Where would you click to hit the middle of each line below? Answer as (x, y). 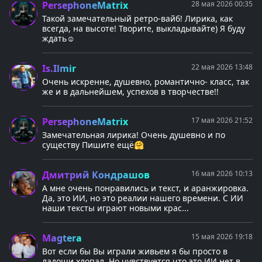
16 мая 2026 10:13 (222, 174)
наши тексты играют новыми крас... (116, 208)
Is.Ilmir (59, 69)
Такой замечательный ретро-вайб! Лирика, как (137, 19)
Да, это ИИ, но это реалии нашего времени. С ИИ (143, 198)
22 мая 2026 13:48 (222, 67)
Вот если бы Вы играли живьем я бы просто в (135, 251)
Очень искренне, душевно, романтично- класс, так (146, 82)
